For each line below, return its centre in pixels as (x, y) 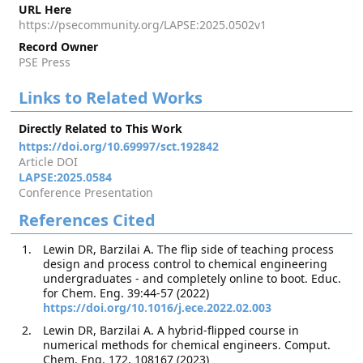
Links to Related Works (111, 98)
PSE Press (45, 62)
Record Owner (59, 47)
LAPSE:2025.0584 (66, 177)
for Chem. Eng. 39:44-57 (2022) (126, 293)
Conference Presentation (86, 192)
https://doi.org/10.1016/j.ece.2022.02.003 (158, 307)
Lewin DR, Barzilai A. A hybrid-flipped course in (171, 330)
